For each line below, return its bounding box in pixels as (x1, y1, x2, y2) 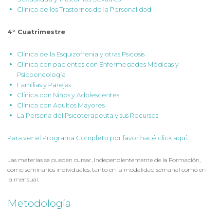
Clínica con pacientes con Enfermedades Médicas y (17, 60, 179, 68)
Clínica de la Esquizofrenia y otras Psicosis (17, 50, 145, 58)
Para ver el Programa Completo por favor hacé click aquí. (7, 134, 188, 142)
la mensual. (7, 176, 39, 183)
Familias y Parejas (17, 81, 71, 89)
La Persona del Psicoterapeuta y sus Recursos (17, 111, 158, 119)
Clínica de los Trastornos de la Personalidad (17, 5, 151, 13)
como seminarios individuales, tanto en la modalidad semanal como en (7, 166, 206, 173)
